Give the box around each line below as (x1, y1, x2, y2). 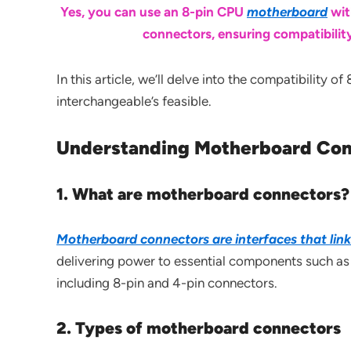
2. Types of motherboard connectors (56, 318, 341, 338)
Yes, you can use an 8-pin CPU (60, 4, 247, 20)
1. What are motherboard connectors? (56, 184, 349, 204)
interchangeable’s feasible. (56, 93, 212, 109)
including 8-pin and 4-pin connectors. (56, 275, 277, 291)
